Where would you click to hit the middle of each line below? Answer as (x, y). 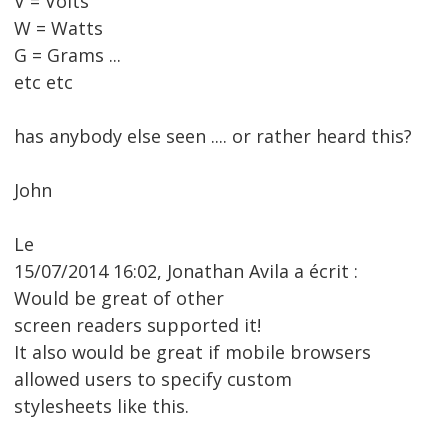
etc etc (43, 82)
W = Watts (58, 28)
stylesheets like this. (101, 406)
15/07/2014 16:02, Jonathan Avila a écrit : (186, 271)
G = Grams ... (67, 55)
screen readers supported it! (137, 325)
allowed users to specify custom (153, 379)
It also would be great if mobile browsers (192, 352)
